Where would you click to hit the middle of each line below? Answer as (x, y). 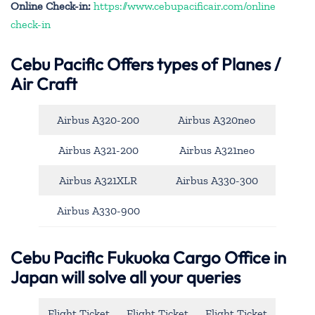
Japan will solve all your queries (126, 277)
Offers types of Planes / (192, 64)
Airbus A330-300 (217, 181)
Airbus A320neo (217, 120)
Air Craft (44, 84)
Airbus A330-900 (98, 211)
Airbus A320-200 (98, 120)
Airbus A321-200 (98, 150)
